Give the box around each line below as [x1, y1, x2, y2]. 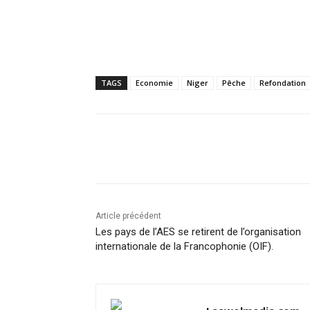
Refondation [259, 77, 306, 89]
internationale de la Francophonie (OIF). [95, 240, 273, 253]
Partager [130, 144, 166, 155]
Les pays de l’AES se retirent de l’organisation [95, 226, 301, 239]
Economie [136, 77, 173, 89]
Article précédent [95, 211, 161, 221]
